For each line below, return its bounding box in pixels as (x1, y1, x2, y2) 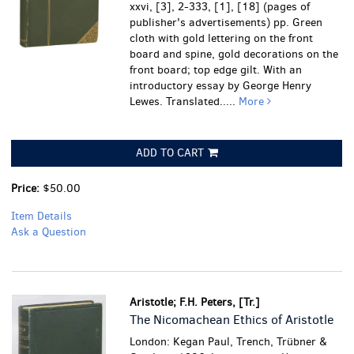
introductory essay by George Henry (130, 78, 312, 93)
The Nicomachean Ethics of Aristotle (130, 311, 334, 328)
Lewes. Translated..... (130, 94, 239, 109)
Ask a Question (11, 224, 86, 239)
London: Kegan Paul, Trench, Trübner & (130, 334, 328, 349)
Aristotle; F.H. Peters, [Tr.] (130, 295, 261, 310)
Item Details (11, 209, 72, 224)
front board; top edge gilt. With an (130, 62, 303, 77)
